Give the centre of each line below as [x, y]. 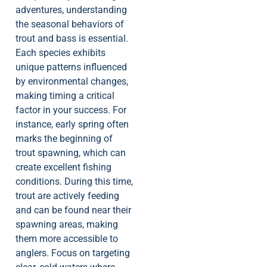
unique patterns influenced [71, 67]
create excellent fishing [63, 167]
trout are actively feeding [67, 196]
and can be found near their [73, 210]
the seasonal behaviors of [70, 24]
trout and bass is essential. [72, 39]
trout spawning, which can [71, 153]
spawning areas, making [67, 225]
